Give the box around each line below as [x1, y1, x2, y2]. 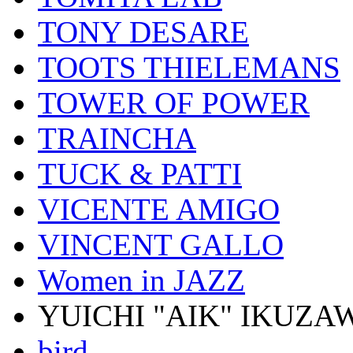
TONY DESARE [38, 15, 249, 50]
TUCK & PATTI [38, 157, 242, 191]
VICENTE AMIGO [38, 192, 280, 227]
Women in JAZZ [38, 263, 245, 298]
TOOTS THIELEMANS [38, 50, 340, 85]
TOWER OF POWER [38, 86, 310, 121]
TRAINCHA [38, 121, 196, 156]
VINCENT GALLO [38, 228, 284, 262]
